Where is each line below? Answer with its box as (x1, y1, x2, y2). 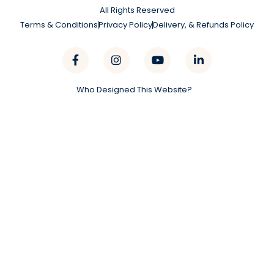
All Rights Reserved (99, 4, 175, 16)
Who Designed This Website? (76, 83, 192, 95)
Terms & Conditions (20, 18, 98, 31)
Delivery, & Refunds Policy (153, 18, 254, 31)
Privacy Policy (98, 18, 152, 31)
